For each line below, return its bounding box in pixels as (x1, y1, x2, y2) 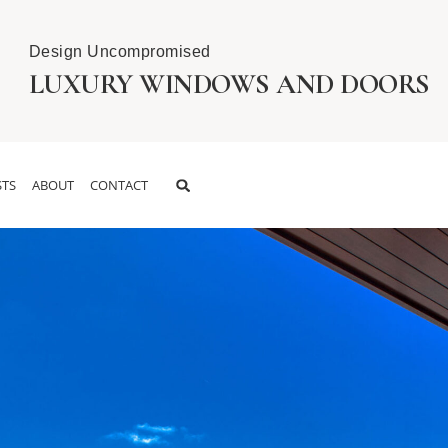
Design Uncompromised (28, 43, 211, 60)
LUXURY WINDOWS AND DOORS (28, 67, 430, 101)
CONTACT (89, 176, 148, 194)
